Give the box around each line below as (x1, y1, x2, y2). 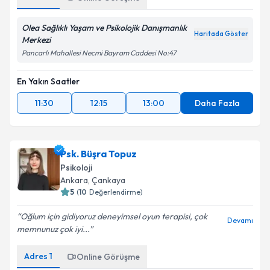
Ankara (60, 175, 88, 186)
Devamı (227, 216, 253, 225)
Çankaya (92, 175, 125, 186)
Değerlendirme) (89, 187, 143, 196)
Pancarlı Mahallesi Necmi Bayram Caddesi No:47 (22, 48, 176, 57)
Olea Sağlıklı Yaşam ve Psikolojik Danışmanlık (22, 22, 187, 33)
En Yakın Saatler (17, 76, 80, 87)
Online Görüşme (77, 251, 140, 262)
